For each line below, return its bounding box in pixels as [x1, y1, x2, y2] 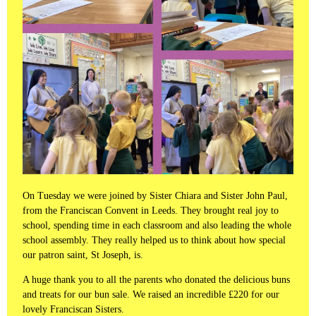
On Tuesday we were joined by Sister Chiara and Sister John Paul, [23, 190, 288, 201]
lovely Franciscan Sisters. [23, 303, 124, 315]
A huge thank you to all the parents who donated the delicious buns [23, 274, 290, 285]
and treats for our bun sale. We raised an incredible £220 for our [23, 288, 279, 300]
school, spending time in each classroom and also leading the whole [23, 219, 291, 231]
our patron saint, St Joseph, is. [23, 249, 146, 260]
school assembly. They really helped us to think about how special [23, 234, 286, 245]
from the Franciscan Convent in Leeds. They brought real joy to [23, 205, 279, 216]
